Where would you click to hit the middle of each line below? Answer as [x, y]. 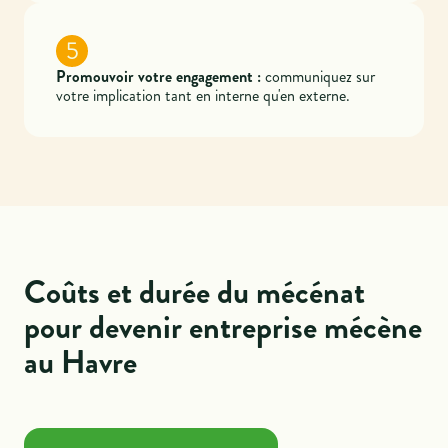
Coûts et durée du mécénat [195, 292]
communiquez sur [318, 76]
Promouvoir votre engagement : [159, 76]
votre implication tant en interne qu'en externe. [203, 95]
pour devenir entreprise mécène [223, 327]
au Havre [81, 362]
